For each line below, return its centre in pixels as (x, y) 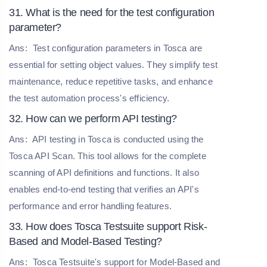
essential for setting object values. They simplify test (114, 64)
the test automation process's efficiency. (89, 98)
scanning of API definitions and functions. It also (104, 172)
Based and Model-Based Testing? (86, 241)
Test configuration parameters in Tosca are (116, 48)
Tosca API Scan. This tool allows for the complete (108, 156)
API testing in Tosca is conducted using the (117, 139)
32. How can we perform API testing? (93, 118)
